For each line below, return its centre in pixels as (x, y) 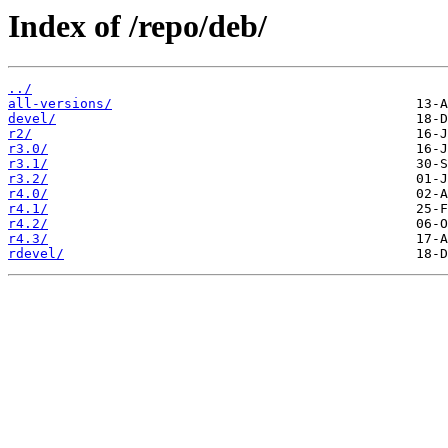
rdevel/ (36, 254)
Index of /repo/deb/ (137, 26)
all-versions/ (60, 104)
